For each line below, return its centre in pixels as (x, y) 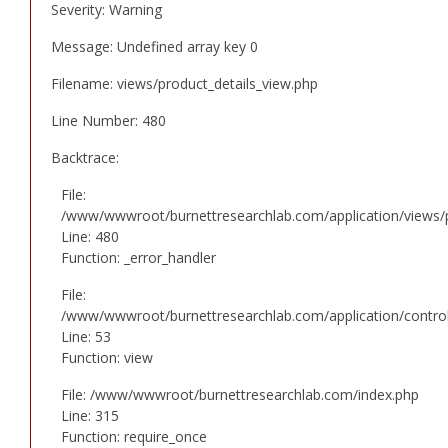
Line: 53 (86, 336)
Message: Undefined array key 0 (154, 46)
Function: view (107, 357)
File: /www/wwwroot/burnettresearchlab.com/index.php (240, 394)
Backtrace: (85, 157)
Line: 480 (90, 236)
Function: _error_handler (138, 257)
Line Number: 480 (108, 120)
